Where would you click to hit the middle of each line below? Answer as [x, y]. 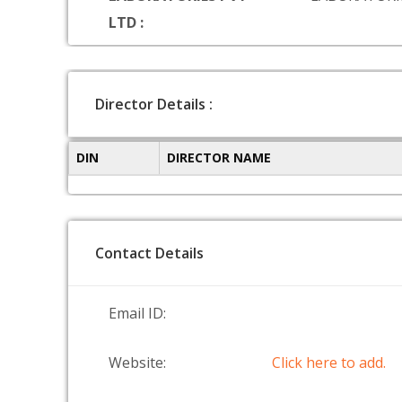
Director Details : [154, 104]
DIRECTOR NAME [219, 157]
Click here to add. [329, 363]
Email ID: [137, 313]
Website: [137, 363]
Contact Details [149, 253]
